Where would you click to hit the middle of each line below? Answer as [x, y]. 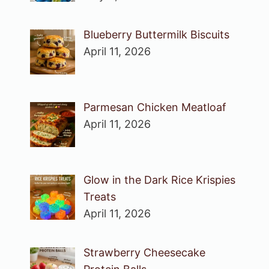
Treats [99, 196]
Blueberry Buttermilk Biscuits [156, 34]
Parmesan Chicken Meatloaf [155, 107]
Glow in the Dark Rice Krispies [159, 180]
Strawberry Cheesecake [144, 252]
